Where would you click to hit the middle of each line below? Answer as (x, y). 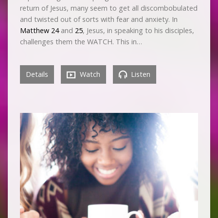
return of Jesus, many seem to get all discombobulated (109, 8)
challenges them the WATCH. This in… (81, 41)
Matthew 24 (39, 30)
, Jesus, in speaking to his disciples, (138, 30)
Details (37, 74)
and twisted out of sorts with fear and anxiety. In (99, 19)
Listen (139, 74)
